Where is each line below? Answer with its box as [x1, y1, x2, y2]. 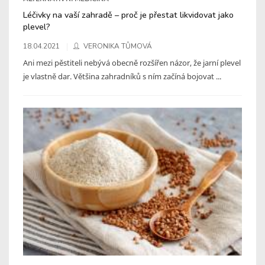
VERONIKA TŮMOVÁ [83, 41, 152, 51]
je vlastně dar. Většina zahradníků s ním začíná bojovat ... [23, 70, 221, 82]
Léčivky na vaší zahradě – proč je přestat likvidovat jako [23, 8, 234, 21]
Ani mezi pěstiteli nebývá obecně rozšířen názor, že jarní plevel [23, 57, 241, 68]
